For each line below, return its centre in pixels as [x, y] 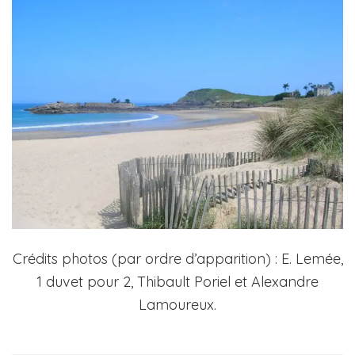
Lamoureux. [177, 304]
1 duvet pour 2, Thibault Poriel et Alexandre [177, 281]
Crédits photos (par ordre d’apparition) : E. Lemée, [177, 258]
